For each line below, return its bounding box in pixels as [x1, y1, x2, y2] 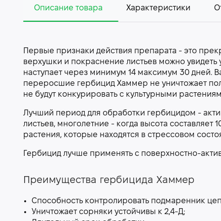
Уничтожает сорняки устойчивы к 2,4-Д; [32, 208, 185, 216]
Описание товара [34, 4, 103, 12]
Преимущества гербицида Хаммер [23, 176, 194, 185]
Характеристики [126, 4, 190, 12]
